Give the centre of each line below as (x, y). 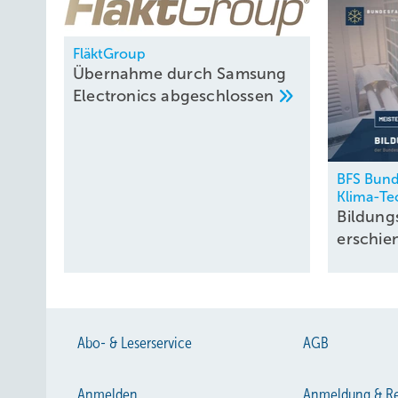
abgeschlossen (220, 96)
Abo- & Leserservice (135, 342)
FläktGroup (109, 53)
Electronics (117, 96)
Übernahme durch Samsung (180, 73)
